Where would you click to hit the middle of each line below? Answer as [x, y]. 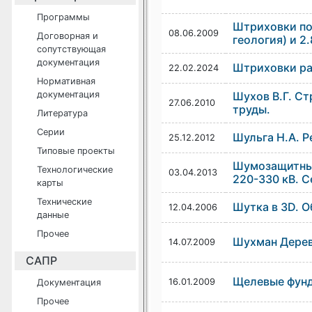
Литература [62, 113]
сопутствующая [71, 49]
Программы [63, 17]
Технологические [75, 170]
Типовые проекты [76, 151]
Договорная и [68, 36]
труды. [251, 109]
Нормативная [66, 81]
